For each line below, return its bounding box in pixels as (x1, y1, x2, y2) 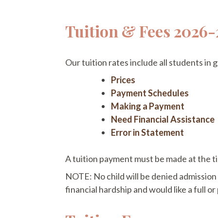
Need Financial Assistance (111, 113, 215, 125)
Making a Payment (111, 100, 185, 111)
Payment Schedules (111, 87, 189, 98)
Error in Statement (111, 127, 184, 138)
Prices (111, 74, 136, 85)
